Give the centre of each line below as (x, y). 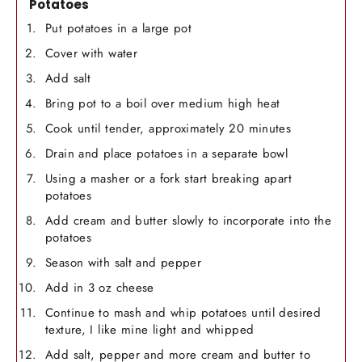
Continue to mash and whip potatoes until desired (183, 312)
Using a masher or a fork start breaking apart (168, 178)
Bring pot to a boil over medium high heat (163, 103)
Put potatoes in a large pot (119, 28)
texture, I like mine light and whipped (150, 329)
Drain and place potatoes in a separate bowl (167, 153)
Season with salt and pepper (124, 262)
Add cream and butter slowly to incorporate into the (189, 220)
